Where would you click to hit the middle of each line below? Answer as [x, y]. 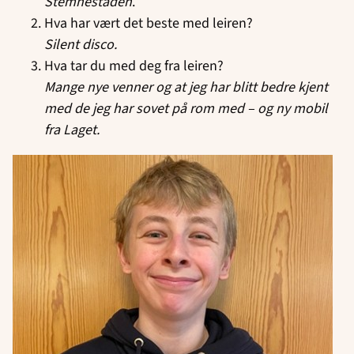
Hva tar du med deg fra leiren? [134, 66]
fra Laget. [72, 130]
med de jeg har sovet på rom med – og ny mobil [186, 108]
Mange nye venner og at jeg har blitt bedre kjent [186, 87]
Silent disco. [81, 44]
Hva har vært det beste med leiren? [149, 23]
